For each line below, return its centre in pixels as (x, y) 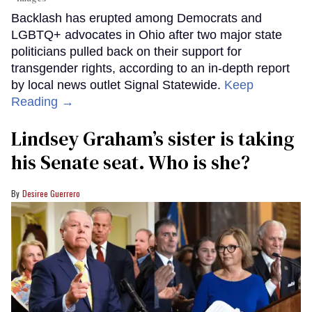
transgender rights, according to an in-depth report (150, 68)
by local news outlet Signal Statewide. (118, 85)
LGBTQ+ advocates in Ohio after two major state (147, 34)
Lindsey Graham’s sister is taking (153, 138)
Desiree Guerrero (51, 193)
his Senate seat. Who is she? (131, 162)
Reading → (42, 101)
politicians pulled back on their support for (126, 51)
